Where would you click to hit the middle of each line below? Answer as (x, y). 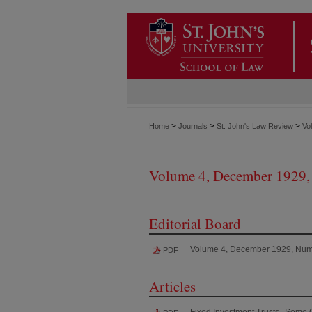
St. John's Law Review (255, 126)
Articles (172, 286)
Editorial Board (195, 223)
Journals (193, 126)
